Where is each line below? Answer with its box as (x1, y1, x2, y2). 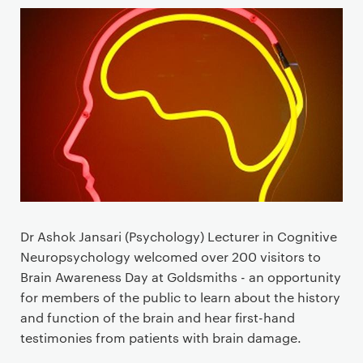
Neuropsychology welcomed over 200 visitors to (20, 247, 321, 265)
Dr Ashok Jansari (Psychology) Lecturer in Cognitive (20, 227, 337, 245)
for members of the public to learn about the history (20, 288, 340, 305)
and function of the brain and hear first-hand (20, 308, 295, 326)
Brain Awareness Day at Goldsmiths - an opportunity (20, 267, 341, 285)
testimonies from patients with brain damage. (20, 328, 301, 346)
